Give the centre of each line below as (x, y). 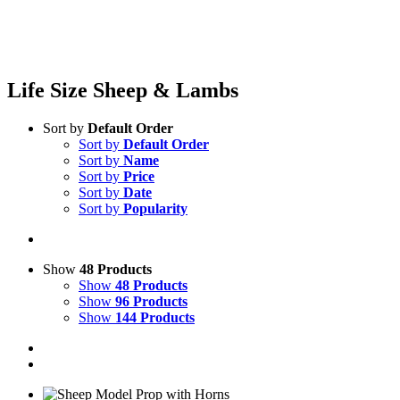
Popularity (155, 208)
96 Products (151, 301)
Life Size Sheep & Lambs (123, 90)
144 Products (155, 317)
